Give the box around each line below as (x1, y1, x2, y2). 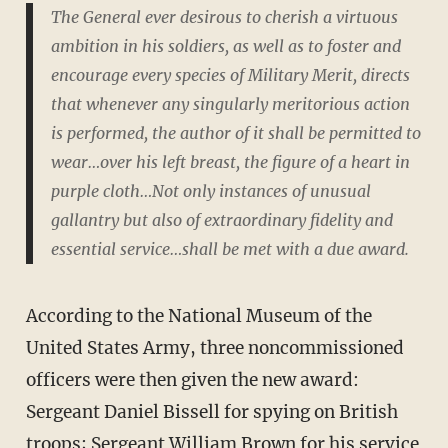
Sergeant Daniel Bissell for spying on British (25, 400, 398, 423)
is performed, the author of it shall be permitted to (50, 123, 421, 144)
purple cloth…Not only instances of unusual (50, 181, 371, 202)
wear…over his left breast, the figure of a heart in (50, 152, 410, 173)
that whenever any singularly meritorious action (50, 94, 410, 115)
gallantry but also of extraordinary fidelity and (50, 210, 393, 231)
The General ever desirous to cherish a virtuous (50, 7, 398, 28)
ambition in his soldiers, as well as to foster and (50, 36, 401, 57)
